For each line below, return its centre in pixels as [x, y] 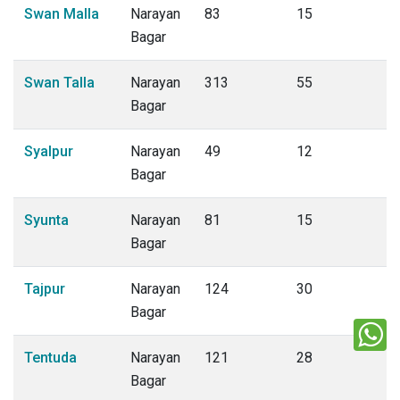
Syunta [46, 220]
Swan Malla [62, 14]
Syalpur [49, 151]
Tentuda [50, 358]
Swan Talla [59, 83]
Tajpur [45, 289]
